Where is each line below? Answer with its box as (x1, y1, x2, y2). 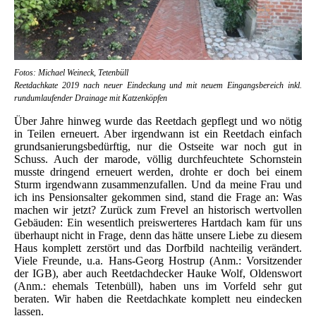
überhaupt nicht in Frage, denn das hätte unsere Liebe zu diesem (14, 229, 302, 242)
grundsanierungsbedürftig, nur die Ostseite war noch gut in (14, 140, 302, 153)
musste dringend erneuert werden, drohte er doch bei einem (14, 166, 302, 178)
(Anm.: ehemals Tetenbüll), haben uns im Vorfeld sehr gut (14, 280, 302, 293)
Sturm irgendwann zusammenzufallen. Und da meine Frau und (14, 178, 302, 191)
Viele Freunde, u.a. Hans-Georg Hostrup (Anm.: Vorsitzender (14, 255, 302, 267)
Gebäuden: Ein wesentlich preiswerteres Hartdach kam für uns (14, 217, 302, 229)
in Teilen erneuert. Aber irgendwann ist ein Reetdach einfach (14, 128, 302, 140)
